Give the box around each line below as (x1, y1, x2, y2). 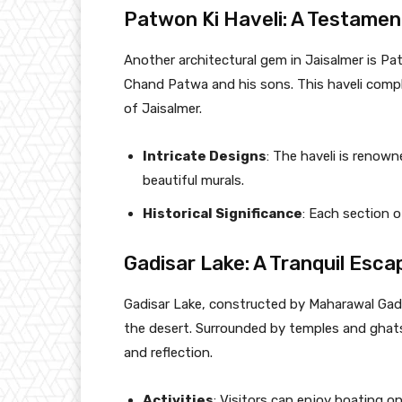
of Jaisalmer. (124, 100, 202, 117)
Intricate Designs (143, 147, 267, 164)
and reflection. (124, 344, 213, 361)
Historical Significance (143, 205, 302, 222)
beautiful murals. (143, 171, 244, 188)
